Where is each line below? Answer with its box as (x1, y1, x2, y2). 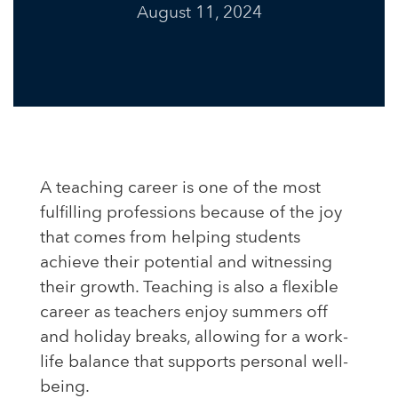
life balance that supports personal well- (40, 354, 348, 371)
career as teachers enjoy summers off (40, 305, 328, 322)
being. (40, 379, 90, 396)
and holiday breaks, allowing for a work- (40, 330, 348, 346)
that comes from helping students (40, 230, 300, 247)
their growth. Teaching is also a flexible (40, 280, 338, 297)
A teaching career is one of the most (40, 180, 321, 197)
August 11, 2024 (136, 4, 262, 23)
